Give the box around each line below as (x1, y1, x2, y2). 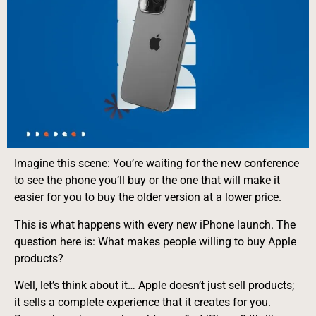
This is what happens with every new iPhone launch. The (14, 217, 296, 231)
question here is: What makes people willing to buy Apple (14, 234, 296, 248)
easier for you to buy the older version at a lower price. (14, 190, 281, 205)
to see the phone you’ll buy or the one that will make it (14, 174, 280, 188)
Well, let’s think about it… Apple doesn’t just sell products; (14, 279, 294, 293)
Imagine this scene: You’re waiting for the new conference (14, 157, 299, 171)
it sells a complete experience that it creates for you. (14, 296, 271, 310)
